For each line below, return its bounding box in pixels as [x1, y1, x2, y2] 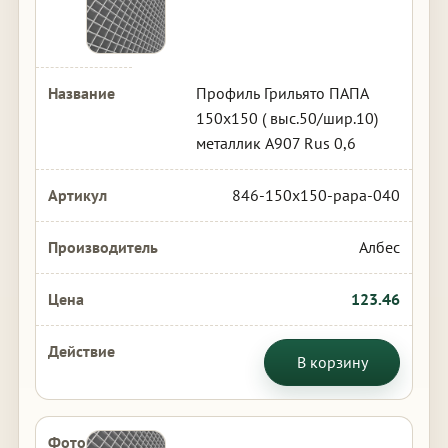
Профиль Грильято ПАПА [195, 83, 369, 103]
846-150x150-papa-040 [232, 185, 401, 205]
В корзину [296, 352, 368, 372]
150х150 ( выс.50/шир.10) [195, 108, 378, 128]
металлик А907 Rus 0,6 [195, 133, 356, 153]
